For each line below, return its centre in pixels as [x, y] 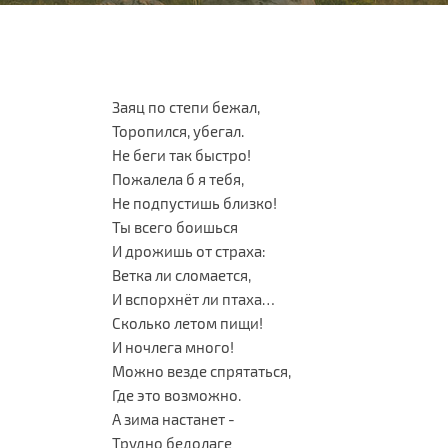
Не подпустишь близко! [194, 203]
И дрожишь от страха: [189, 251]
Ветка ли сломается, [181, 275]
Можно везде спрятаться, [201, 371]
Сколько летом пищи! [187, 323]
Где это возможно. [176, 395]
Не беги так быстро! [181, 155]
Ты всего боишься [175, 227]
